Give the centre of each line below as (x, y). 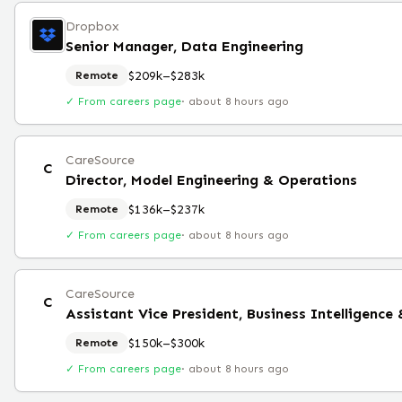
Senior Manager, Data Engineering (184, 46)
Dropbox (92, 26)
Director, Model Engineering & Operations (211, 180)
